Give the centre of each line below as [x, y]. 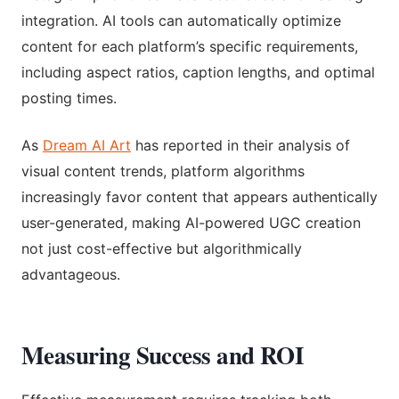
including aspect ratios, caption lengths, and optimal [198, 72]
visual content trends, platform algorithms [163, 171]
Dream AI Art [87, 145]
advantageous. [71, 274]
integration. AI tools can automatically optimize [181, 20]
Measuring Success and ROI [163, 354]
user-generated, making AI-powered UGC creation [191, 222]
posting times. [69, 98]
